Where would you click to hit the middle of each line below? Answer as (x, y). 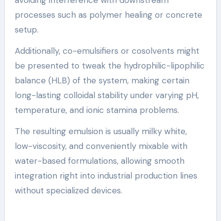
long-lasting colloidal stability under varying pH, (107, 95)
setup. (26, 29)
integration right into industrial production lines (106, 175)
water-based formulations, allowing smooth (99, 161)
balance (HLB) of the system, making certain (102, 80)
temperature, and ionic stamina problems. (97, 110)
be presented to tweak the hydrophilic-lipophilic (110, 65)
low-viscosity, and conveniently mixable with (101, 146)
